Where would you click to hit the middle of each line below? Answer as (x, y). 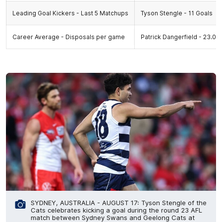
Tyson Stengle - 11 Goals (177, 13)
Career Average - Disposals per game (69, 37)
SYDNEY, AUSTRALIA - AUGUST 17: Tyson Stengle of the (119, 203)
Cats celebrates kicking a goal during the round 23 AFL (116, 210)
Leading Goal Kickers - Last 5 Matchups (70, 13)
